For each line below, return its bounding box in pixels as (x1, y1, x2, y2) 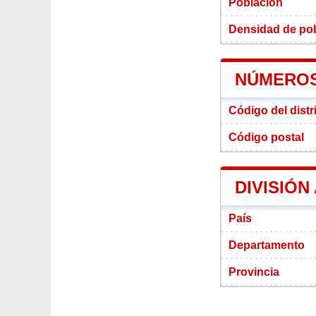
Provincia (229, 265, 279, 278)
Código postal (229, 130, 304, 143)
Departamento (229, 238, 305, 251)
